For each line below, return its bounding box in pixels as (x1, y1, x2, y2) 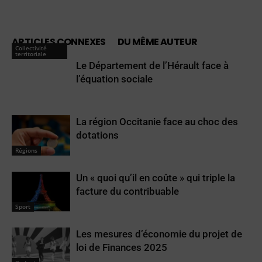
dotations (76, 129, 119, 141)
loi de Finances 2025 (76, 241, 167, 253)
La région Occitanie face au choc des (76, 115, 238, 127)
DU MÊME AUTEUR (117, 35, 198, 49)
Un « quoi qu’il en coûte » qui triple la (76, 171, 235, 184)
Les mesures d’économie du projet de (76, 227, 242, 240)
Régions (15, 146, 37, 154)
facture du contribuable (76, 185, 179, 197)
